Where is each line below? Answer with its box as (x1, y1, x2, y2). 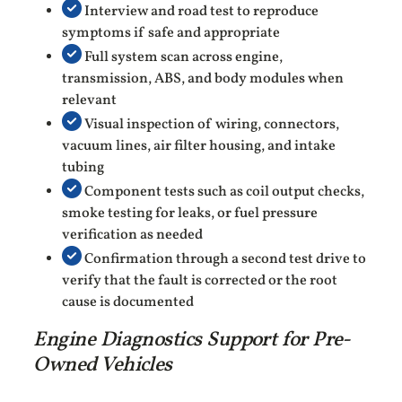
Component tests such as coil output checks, (82, 182, 365, 203)
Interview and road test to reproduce (82, 2, 319, 22)
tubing (62, 158, 105, 179)
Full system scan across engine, (82, 48, 284, 68)
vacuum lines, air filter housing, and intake (62, 136, 336, 157)
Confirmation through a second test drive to (82, 249, 367, 270)
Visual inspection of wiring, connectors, (82, 115, 340, 135)
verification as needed (62, 225, 204, 246)
